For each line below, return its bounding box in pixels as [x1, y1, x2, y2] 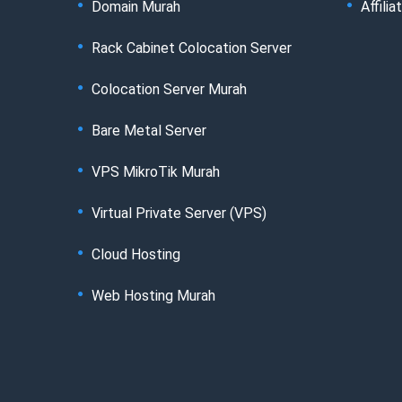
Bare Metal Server [92, 121, 206, 139]
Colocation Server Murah [92, 80, 247, 98]
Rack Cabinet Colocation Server [92, 39, 292, 57]
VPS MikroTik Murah [92, 162, 220, 180]
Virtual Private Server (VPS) [92, 204, 267, 222]
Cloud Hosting [92, 245, 180, 263]
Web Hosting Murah [92, 286, 215, 304]
